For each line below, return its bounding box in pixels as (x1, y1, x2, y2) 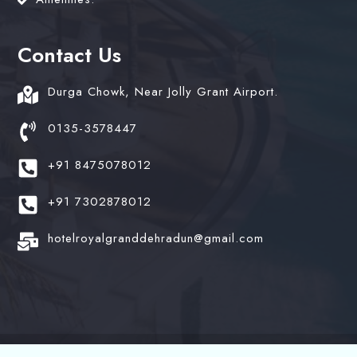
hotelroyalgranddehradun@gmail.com (47, 229, 264, 248)
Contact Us (18, 40, 121, 71)
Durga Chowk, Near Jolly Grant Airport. (47, 83, 278, 101)
